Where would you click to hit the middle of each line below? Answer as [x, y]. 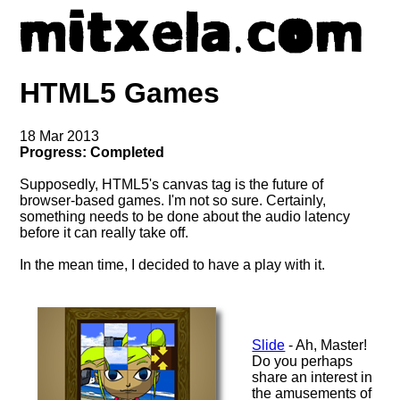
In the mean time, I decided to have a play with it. [173, 265]
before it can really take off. [104, 233]
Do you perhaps [303, 362]
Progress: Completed [92, 153]
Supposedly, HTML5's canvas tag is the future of [172, 185]
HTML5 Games [120, 92]
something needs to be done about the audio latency [185, 217]
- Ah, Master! [326, 346]
